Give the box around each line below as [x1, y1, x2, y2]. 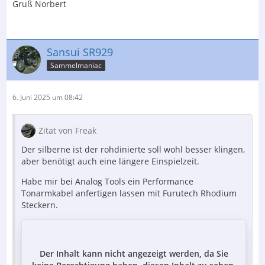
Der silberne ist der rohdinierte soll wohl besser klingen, [21, 143, 245, 155]
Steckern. [21, 199, 58, 211]
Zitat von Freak [38, 124, 96, 136]
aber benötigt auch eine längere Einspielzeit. [21, 155, 199, 167]
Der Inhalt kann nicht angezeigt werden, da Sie [39, 247, 228, 259]
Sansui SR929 [47, 44, 113, 59]
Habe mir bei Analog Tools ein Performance [21, 175, 193, 187]
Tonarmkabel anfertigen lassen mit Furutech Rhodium [21, 187, 237, 199]
